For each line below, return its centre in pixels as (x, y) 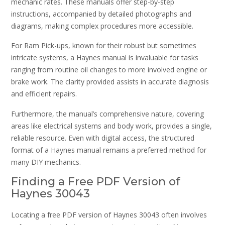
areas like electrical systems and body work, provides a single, (111, 126)
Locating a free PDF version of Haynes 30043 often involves (109, 214)
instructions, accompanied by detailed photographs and (101, 14)
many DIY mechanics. (46, 162)
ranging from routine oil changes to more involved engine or (109, 70)
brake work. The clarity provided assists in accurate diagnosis (110, 82)
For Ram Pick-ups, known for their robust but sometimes (104, 46)
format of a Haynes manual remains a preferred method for (109, 150)
